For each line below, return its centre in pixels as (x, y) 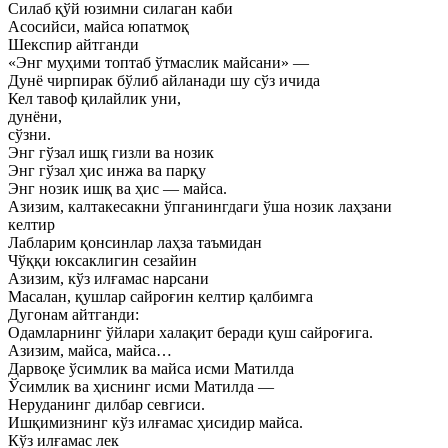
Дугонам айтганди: (73, 314)
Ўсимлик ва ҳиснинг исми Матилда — (141, 386)
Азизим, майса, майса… (90, 350)
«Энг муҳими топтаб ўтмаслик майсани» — (158, 62)
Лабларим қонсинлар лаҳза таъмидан (135, 242)
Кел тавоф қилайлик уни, (94, 98)
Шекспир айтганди (73, 44)
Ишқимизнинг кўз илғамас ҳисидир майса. (155, 422)
